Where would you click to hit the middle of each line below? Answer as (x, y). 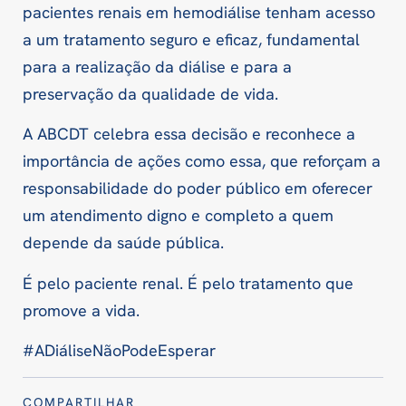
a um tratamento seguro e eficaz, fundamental (191, 39)
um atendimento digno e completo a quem (178, 216)
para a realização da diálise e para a (157, 66)
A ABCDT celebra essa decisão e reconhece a (189, 134)
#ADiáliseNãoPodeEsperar (119, 351)
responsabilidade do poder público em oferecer (198, 188)
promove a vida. (81, 310)
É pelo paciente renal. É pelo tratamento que (188, 283)
